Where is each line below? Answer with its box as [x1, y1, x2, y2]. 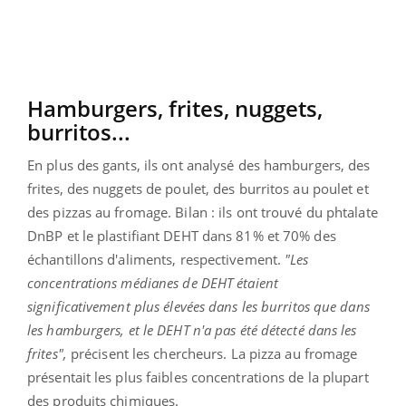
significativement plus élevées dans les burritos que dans [27, 296, 370, 315]
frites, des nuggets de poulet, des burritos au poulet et [27, 179, 369, 198]
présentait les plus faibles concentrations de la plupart [27, 367, 369, 386]
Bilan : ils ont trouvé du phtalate [175, 202, 378, 221]
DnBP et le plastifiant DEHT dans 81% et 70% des [27, 226, 336, 245]
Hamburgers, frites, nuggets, [27, 92, 323, 123]
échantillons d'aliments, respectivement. [27, 249, 285, 268]
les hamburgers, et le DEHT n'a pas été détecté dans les [27, 320, 357, 339]
